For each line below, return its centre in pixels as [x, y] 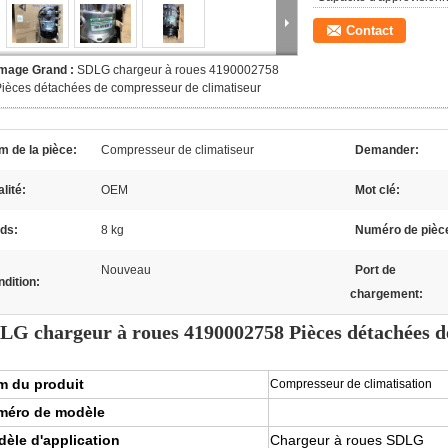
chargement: [386, 294]
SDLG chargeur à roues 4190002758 [178, 70]
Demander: [387, 150]
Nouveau [126, 270]
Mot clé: [377, 190]
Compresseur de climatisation [351, 384]
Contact [369, 30]
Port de [375, 270]
